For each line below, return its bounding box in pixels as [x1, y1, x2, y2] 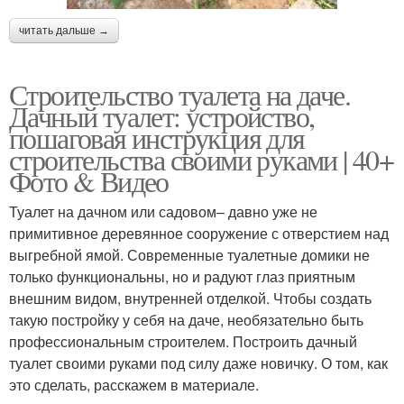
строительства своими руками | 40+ [9, 139, 394, 179]
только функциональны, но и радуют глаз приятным [9, 265, 355, 287]
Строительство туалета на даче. [9, 74, 350, 114]
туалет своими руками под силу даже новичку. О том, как [9, 352, 388, 373]
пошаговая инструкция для [9, 117, 305, 157]
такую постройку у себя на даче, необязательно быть [9, 308, 363, 330]
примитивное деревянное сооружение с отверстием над [9, 222, 389, 243]
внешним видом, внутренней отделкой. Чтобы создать [9, 287, 372, 308]
